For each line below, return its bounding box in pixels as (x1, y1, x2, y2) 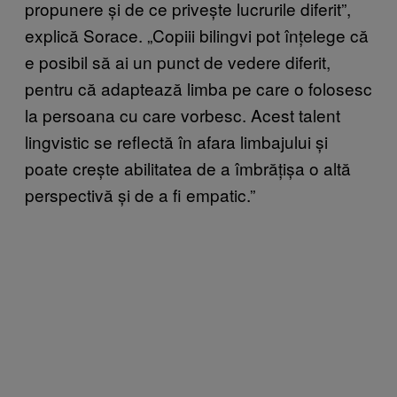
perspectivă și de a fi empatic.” (25, 182, 255, 206)
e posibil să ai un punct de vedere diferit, (25, 49, 331, 74)
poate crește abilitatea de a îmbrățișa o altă (25, 155, 351, 180)
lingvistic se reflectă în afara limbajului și (25, 128, 328, 153)
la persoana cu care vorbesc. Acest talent (25, 102, 340, 127)
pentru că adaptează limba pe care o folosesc (25, 75, 372, 100)
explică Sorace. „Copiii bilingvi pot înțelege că (25, 22, 369, 47)
